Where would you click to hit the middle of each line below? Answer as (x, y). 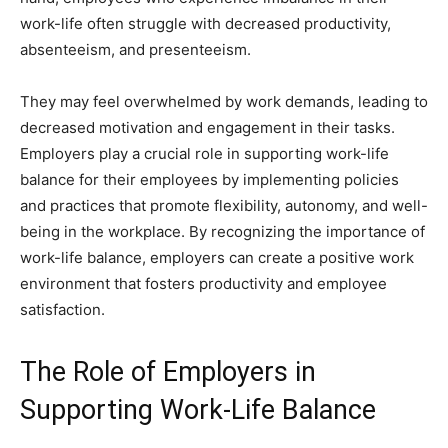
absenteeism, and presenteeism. (135, 50)
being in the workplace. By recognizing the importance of (222, 232)
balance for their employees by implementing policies (209, 180)
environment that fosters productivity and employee (203, 284)
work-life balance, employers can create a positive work (217, 258)
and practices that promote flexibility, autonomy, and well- (224, 206)
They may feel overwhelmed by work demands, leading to (224, 102)
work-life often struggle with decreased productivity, (205, 24)
